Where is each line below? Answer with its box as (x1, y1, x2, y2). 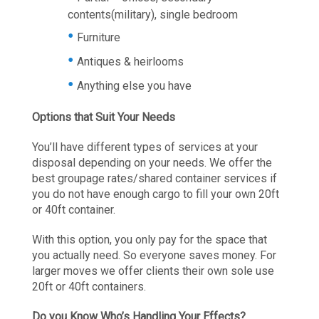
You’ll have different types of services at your (32, 140, 258, 155)
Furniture (77, 31, 120, 45)
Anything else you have (77, 79, 192, 93)
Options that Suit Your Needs (32, 110, 175, 125)
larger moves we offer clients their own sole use (32, 264, 274, 278)
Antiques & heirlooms (77, 55, 184, 69)
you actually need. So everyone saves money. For (32, 249, 276, 263)
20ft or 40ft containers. (32, 280, 146, 294)
